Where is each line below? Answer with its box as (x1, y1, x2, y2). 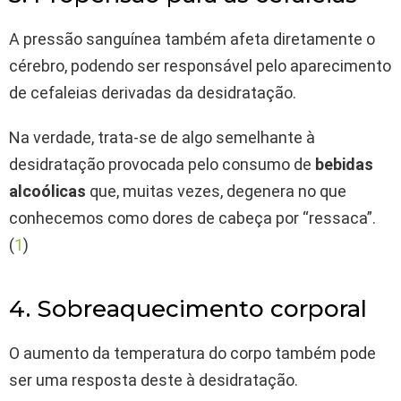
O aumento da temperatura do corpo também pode (9, 344, 376, 363)
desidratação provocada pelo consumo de (9, 155, 315, 175)
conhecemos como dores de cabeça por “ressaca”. (9, 209, 376, 228)
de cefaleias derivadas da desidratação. (9, 83, 296, 103)
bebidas (315, 155, 373, 175)
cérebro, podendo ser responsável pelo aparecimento (9, 56, 391, 76)
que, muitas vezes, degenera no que (86, 182, 346, 201)
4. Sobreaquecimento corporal (9, 294, 367, 324)
